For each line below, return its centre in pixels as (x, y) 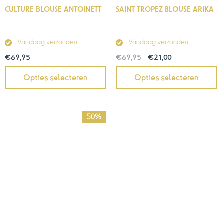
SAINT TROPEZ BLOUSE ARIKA (165, 10)
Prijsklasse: (81, 115)
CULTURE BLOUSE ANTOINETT (53, 10)
